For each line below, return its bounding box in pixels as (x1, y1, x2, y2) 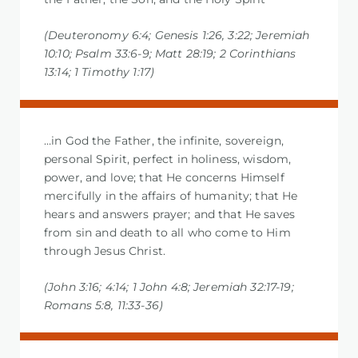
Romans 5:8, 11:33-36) (44, 297, 163, 312)
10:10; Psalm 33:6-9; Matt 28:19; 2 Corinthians (44, 46, 296, 62)
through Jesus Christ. (44, 243, 165, 258)
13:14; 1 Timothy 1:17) (44, 65, 155, 80)
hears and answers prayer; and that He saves (44, 206, 296, 221)
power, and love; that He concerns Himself (44, 169, 284, 185)
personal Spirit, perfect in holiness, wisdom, (44, 151, 292, 166)
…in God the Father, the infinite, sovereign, (44, 133, 284, 148)
